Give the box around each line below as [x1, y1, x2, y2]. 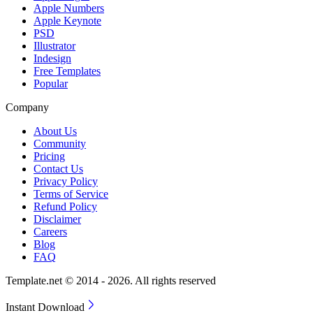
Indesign [34, 52, 71, 64]
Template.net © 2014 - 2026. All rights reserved [6, 274, 216, 286]
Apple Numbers [34, 1, 104, 14]
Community [34, 137, 86, 150]
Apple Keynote [34, 14, 101, 27]
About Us [34, 124, 77, 137]
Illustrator [34, 39, 75, 52]
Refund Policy [34, 200, 97, 212]
